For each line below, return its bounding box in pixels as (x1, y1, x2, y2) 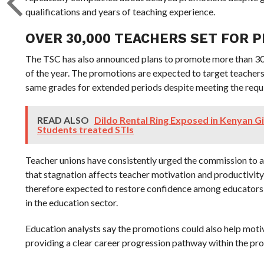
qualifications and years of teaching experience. (25, 6, 215, 17)
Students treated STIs (37, 124, 134, 135)
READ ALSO (37, 114, 91, 126)
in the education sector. (25, 197, 118, 208)
